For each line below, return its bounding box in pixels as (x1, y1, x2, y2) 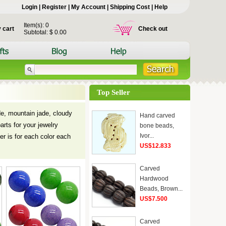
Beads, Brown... (140, 185, 183, 192)
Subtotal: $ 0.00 (24, 29, 67, 36)
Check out (138, 25, 167, 32)
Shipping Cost (110, 4, 150, 11)
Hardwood (140, 175, 168, 182)
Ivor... (140, 132, 154, 139)
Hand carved (140, 112, 175, 119)
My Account (71, 4, 105, 11)
